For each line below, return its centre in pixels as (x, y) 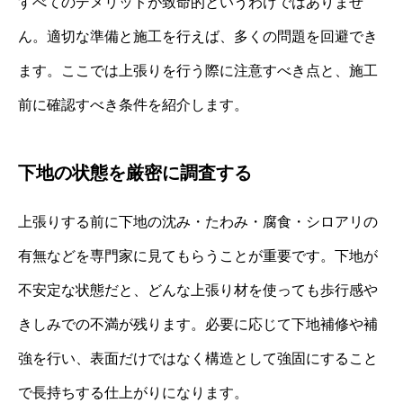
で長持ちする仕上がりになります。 (133, 393)
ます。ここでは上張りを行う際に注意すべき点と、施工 (198, 71)
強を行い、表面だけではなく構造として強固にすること (198, 359)
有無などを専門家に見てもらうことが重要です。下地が (198, 256)
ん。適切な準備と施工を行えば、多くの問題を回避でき (198, 37)
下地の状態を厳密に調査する (135, 173)
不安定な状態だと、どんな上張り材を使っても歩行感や (198, 291)
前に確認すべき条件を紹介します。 (133, 105)
